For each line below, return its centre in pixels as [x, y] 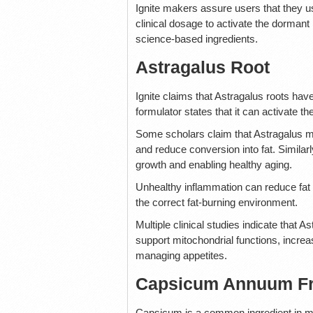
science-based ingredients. [196, 38]
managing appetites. [181, 255]
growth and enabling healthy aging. [213, 164]
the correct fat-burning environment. [216, 202]
